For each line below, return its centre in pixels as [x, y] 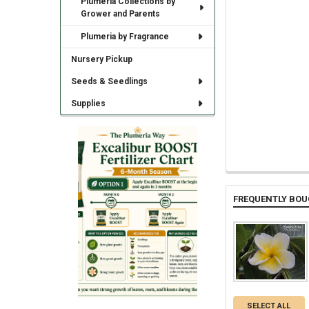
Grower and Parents [121, 14]
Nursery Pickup [101, 60]
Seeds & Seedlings [109, 82]
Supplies [88, 104]
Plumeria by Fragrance [125, 37]
